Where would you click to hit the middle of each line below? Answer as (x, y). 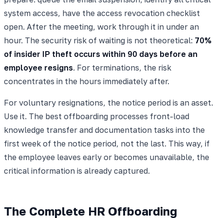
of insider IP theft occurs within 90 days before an (101, 54)
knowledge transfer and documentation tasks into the (104, 130)
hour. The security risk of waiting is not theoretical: (99, 40)
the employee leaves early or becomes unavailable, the (107, 157)
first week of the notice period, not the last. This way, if (107, 143)
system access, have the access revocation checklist (102, 13)
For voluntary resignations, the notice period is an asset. (109, 102)
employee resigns (38, 67)
